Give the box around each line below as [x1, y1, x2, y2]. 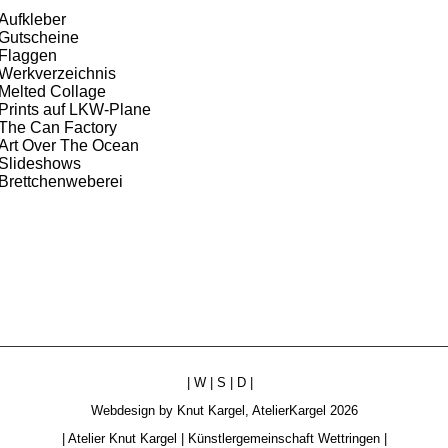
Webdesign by [90, 403, 177, 419]
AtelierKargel [251, 403, 326, 419]
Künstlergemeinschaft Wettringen [187, 430, 380, 446]
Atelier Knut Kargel [67, 430, 177, 446]
